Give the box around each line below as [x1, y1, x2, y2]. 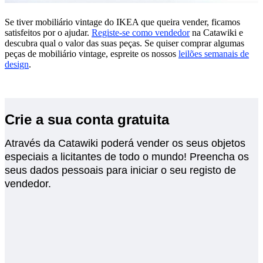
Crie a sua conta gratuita [5, 111, 169, 127]
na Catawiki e [190, 27, 243, 38]
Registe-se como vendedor [92, 27, 190, 38]
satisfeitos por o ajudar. [5, 27, 92, 38]
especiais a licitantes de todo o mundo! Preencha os [5, 150, 249, 163]
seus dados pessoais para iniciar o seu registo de [5, 164, 236, 176]
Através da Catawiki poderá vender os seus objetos [5, 137, 245, 149]
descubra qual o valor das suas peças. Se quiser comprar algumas [5, 38, 244, 48]
